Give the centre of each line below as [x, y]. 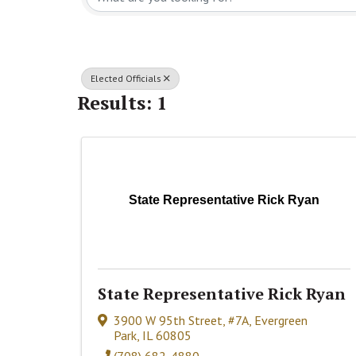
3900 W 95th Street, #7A [181, 320]
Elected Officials [126, 79]
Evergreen [281, 320]
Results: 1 [122, 102]
